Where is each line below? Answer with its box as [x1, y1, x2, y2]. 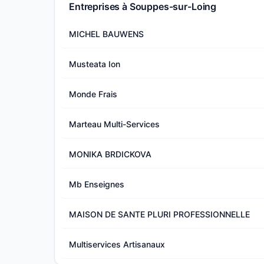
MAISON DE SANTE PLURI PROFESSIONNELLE [69, 209, 250, 219]
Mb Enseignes [69, 179, 124, 189]
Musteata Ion [69, 58, 120, 69]
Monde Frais [69, 88, 117, 99]
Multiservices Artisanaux [69, 239, 165, 249]
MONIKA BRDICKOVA [69, 148, 151, 159]
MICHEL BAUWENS [69, 28, 144, 39]
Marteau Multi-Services [69, 118, 160, 129]
